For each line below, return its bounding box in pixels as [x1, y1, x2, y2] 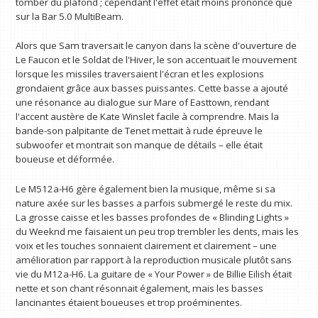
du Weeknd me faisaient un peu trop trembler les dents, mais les [16, 225, 300, 238]
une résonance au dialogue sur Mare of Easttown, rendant [16, 96, 270, 109]
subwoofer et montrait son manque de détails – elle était [16, 138, 263, 152]
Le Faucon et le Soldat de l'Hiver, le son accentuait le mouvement [16, 53, 297, 67]
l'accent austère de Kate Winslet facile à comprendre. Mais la [16, 110, 280, 124]
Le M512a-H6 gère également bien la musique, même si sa [16, 182, 276, 196]
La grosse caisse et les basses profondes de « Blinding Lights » [16, 211, 290, 224]
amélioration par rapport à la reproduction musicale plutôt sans [16, 253, 292, 267]
